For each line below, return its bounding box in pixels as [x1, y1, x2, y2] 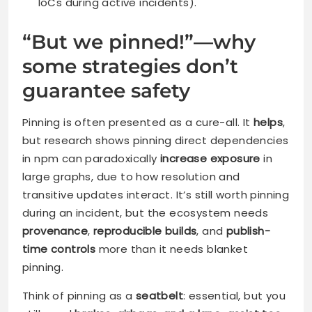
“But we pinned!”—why [22, 29, 256, 54]
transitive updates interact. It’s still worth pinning [22, 187, 290, 202]
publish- [226, 223, 271, 238]
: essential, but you [183, 288, 286, 303]
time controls [22, 241, 96, 256]
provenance [22, 223, 88, 238]
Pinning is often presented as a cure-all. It [22, 114, 253, 130]
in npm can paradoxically [22, 150, 160, 166]
